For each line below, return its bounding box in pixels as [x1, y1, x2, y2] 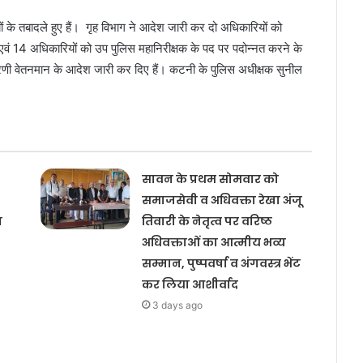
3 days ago [152, 299, 203, 311]
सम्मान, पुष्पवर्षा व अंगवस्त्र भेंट [141, 255, 301, 271]
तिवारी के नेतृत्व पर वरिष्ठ [141, 213, 272, 229]
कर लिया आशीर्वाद [141, 276, 238, 293]
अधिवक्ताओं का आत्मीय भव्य [141, 234, 286, 250]
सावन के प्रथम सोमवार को [141, 171, 279, 187]
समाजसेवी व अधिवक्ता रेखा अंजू [141, 192, 302, 208]
